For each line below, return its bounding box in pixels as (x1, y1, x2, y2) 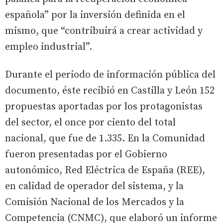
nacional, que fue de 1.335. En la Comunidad (5, 132, 205, 145)
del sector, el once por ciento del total (5, 116, 176, 129)
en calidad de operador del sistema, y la (5, 180, 184, 193)
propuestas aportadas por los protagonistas (5, 100, 203, 113)
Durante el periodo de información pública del (5, 68, 216, 81)
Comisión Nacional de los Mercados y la (5, 196, 184, 209)
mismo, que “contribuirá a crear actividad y (5, 24, 203, 37)
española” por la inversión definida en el (5, 8, 185, 21)
